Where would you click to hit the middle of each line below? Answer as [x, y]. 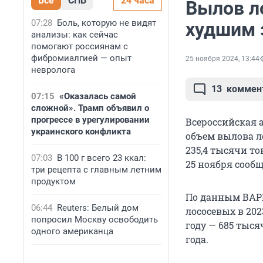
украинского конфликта [81, 131]
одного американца [72, 231]
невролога [53, 70]
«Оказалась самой [98, 96]
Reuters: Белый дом [98, 208]
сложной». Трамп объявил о [90, 108]
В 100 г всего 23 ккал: [102, 158]
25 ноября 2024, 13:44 [222, 59]
